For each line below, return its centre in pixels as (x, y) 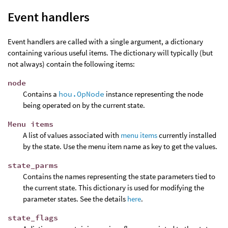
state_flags (33, 217)
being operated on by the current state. (84, 105)
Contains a (41, 94)
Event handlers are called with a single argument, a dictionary (105, 41)
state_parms (33, 165)
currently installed (187, 135)
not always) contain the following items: (71, 64)
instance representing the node (154, 94)
